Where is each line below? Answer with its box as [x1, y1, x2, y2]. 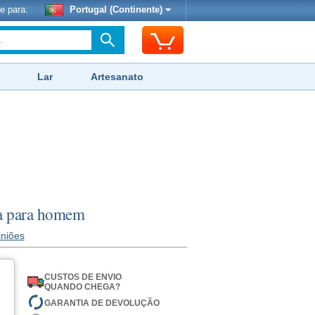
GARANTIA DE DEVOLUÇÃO [44, 297, 160, 308]
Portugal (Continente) [67, 5, 165, 15]
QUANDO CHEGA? [44, 282, 120, 292]
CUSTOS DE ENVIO [44, 272, 122, 282]
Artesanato [91, 71, 143, 82]
